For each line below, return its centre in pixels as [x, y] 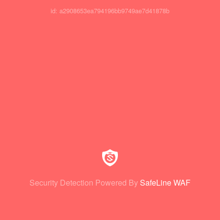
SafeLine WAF [165, 182]
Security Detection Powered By [84, 182]
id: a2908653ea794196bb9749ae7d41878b [110, 11]
